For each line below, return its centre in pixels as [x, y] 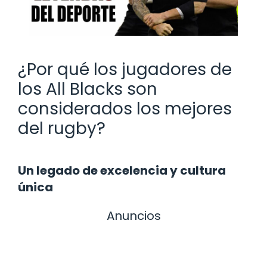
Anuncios [133, 215]
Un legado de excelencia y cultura [122, 170]
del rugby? [62, 128]
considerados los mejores [125, 108]
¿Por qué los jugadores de [125, 69]
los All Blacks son [88, 89]
